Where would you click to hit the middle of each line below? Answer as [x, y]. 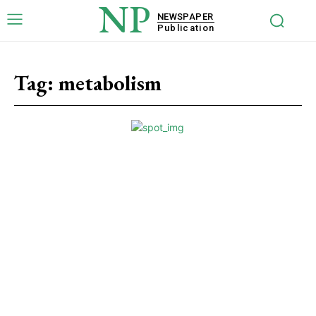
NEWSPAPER [185, 16]
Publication [186, 28]
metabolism [110, 83]
